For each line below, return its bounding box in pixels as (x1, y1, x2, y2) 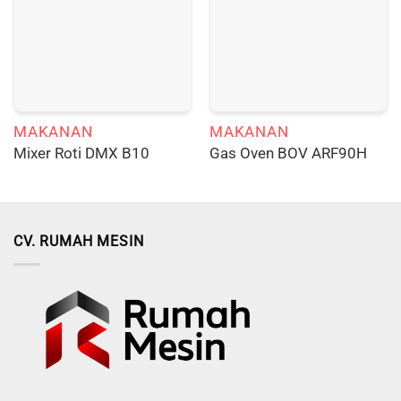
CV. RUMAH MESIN (13, 233, 144, 251)
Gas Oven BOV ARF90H (209, 144, 367, 163)
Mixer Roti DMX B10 (13, 144, 149, 163)
